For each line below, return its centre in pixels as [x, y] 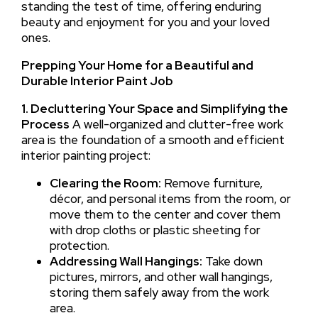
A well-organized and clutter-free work [176, 124]
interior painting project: [86, 155]
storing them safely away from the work [159, 292]
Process [45, 124]
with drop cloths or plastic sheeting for [155, 230]
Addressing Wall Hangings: [126, 261]
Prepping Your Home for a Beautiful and [137, 65]
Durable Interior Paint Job [97, 81]
